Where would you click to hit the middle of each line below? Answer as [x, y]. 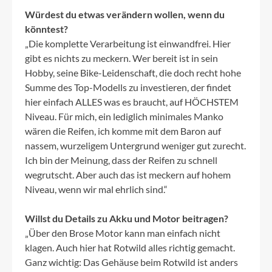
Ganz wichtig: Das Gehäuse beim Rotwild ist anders [131, 262]
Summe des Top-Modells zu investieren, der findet [128, 87]
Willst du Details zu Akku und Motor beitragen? [127, 219]
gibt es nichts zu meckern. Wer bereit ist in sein [121, 58]
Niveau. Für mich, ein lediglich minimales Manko [124, 117]
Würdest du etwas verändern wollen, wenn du [125, 15]
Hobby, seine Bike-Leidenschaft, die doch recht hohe [133, 73]
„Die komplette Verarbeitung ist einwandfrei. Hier [128, 44]
